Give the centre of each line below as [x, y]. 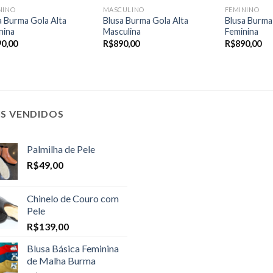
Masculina [122, 32]
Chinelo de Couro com [73, 198]
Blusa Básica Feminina [73, 248]
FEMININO [242, 10]
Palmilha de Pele [61, 149]
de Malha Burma [61, 260]
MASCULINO [123, 10]
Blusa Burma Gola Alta [145, 21]
